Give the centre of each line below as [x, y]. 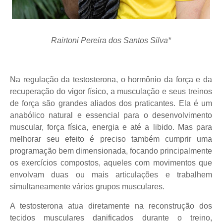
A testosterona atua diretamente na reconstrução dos [111, 206]
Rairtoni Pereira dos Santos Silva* [111, 41]
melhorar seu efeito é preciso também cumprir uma [111, 139]
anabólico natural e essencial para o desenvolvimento [111, 115]
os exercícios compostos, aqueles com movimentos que [111, 163]
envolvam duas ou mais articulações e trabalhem [111, 174]
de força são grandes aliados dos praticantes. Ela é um [111, 103]
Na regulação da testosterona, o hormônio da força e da [111, 79]
